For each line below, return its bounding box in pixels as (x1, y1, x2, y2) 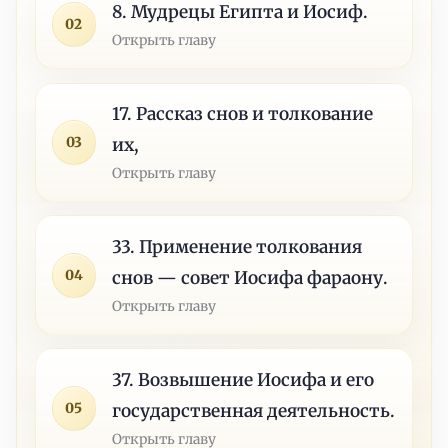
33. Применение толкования (112, 235, 363, 258)
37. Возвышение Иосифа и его (112, 368, 375, 391)
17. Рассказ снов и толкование (112, 102, 374, 125)
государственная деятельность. (112, 399, 396, 422)
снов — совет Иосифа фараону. (112, 266, 389, 289)
